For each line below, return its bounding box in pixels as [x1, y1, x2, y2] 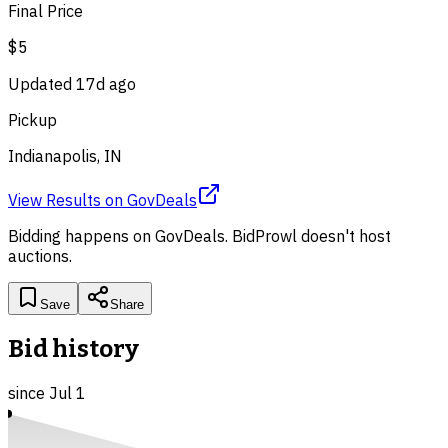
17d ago [76, 73, 136, 94]
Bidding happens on [8, 225, 155, 246]
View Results [8, 189, 101, 210]
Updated [8, 73, 76, 94]
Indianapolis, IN [8, 145, 122, 166]
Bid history [8, 334, 139, 363]
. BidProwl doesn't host [225, 225, 391, 246]
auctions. [8, 245, 72, 266]
